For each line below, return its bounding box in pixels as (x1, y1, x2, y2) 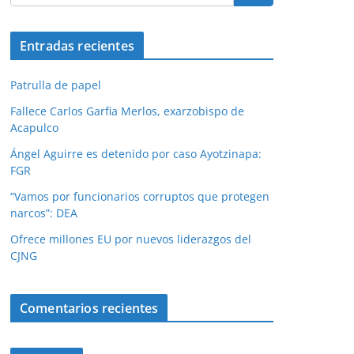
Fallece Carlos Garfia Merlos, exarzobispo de (10, 104, 244, 119)
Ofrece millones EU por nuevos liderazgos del (10, 232, 251, 247)
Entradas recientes (20, 37, 134, 55)
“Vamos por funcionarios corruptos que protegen (10, 189, 269, 204)
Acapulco (10, 120, 58, 135)
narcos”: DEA (10, 205, 77, 220)
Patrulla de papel (10, 77, 101, 92)
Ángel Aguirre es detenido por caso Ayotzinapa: (10, 146, 262, 161)
